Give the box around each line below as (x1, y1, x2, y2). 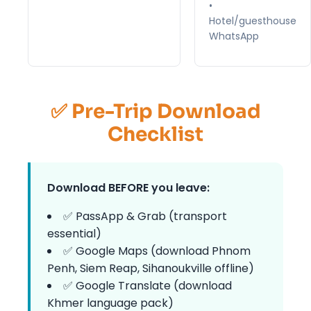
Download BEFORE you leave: (47, 179, 210, 196)
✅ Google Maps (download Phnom (63, 242, 251, 259)
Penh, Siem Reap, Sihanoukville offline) (47, 260, 254, 276)
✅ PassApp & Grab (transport (63, 208, 227, 224)
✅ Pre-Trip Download (50, 99, 261, 124)
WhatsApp (209, 28, 259, 43)
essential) (47, 225, 101, 242)
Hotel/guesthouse (209, 13, 296, 28)
